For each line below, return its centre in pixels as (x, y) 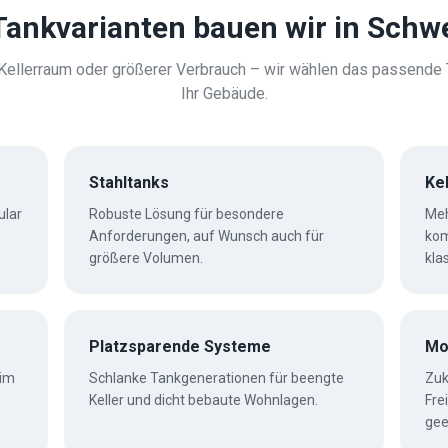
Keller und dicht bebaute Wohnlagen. (203, 400)
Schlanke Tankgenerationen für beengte (216, 378)
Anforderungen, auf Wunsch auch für (206, 236)
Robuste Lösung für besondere (186, 214)
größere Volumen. (146, 258)
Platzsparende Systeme (180, 346)
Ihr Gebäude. (224, 93)
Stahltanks (129, 182)
